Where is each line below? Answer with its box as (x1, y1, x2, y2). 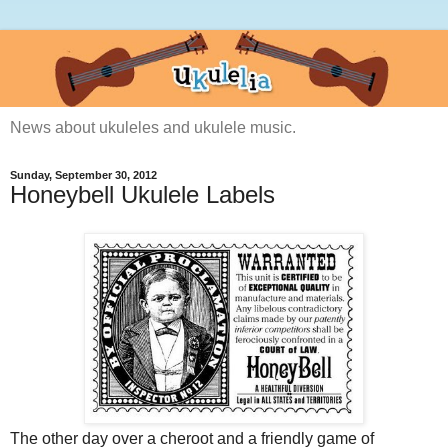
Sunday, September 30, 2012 (10, 169, 157, 182)
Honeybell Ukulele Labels (10, 181, 275, 209)
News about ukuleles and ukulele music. (10, 119, 296, 137)
